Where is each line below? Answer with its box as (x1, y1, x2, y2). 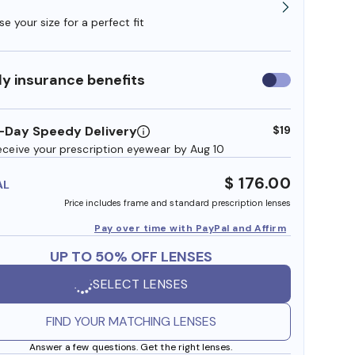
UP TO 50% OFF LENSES (49, 247, 212, 267)
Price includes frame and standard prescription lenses (64, 197, 291, 209)
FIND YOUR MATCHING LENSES (45, 313, 216, 330)
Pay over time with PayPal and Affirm (94, 222, 286, 235)
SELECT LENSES (93, 275, 189, 292)
